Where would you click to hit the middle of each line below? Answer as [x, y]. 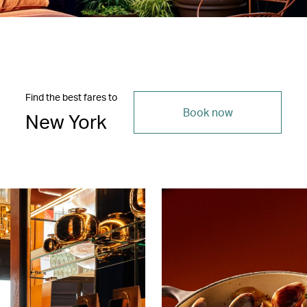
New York [66, 121]
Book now [208, 112]
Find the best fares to [71, 97]
